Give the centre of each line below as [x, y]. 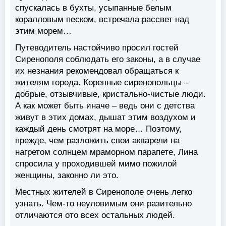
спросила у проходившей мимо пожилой [96, 164]
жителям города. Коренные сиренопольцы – [102, 83]
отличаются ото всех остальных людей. [95, 215]
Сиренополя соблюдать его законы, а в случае [108, 60]
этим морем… [43, 31]
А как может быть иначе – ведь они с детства [105, 106]
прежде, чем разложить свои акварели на [97, 141]
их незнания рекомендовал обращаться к [97, 71]
